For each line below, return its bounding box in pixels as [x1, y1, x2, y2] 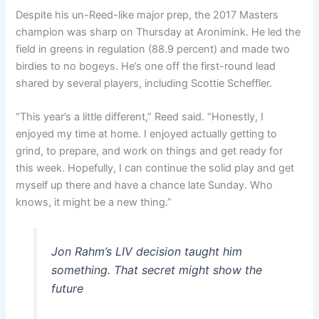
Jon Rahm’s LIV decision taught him [51, 244, 242, 259]
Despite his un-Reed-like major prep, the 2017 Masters [16, 9, 279, 22]
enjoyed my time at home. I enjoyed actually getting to [16, 127, 278, 141]
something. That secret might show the [51, 263, 262, 278]
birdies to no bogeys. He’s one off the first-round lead [16, 60, 276, 73]
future [51, 281, 83, 296]
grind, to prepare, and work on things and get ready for [16, 145, 283, 158]
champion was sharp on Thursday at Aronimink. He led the [16, 26, 301, 39]
